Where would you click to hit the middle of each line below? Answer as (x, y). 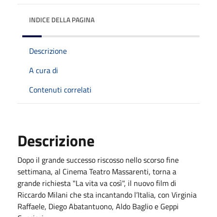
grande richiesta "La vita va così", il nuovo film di (97, 183)
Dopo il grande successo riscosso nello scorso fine (98, 160)
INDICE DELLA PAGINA (62, 19)
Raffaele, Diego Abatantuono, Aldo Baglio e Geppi (98, 206)
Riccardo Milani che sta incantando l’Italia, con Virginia (107, 194)
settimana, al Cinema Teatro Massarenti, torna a (97, 171)
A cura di (44, 70)
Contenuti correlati (60, 89)
